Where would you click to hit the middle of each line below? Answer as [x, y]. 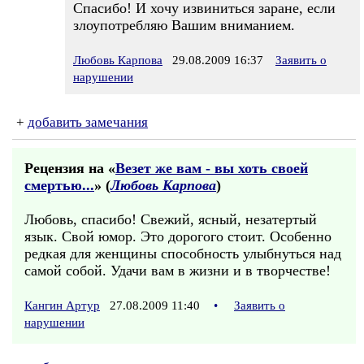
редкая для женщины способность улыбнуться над [183, 253]
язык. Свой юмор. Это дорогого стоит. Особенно [178, 236]
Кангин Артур [62, 305]
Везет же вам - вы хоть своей [212, 168]
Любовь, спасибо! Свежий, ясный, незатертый [171, 219]
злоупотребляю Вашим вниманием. [184, 25]
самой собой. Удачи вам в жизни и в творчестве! [178, 271]
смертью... [59, 185]
